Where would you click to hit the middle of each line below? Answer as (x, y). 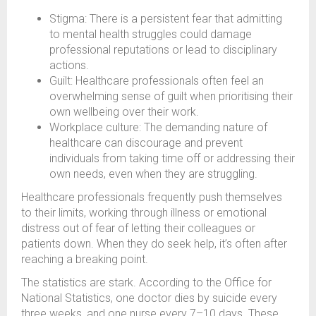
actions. (69, 66)
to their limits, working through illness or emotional (144, 213)
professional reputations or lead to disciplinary (163, 50)
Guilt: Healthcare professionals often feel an (157, 81)
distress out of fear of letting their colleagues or (138, 229)
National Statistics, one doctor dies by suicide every (149, 298)
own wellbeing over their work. (124, 112)
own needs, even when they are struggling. (153, 174)
